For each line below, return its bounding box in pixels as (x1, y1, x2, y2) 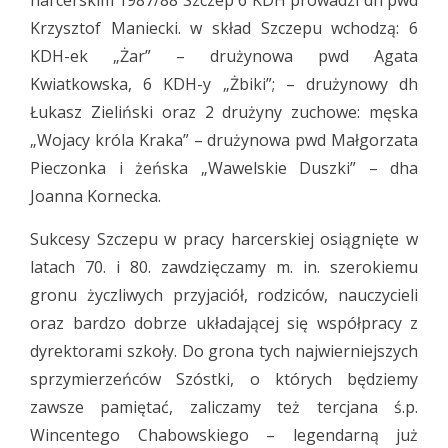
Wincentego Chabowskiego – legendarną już (30, 424, 418, 446)
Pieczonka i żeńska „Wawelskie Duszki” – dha (30, 157, 418, 179)
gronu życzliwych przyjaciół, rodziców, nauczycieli (30, 284, 418, 306)
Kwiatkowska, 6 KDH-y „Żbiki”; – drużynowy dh (30, 73, 418, 95)
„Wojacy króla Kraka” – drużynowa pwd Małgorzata (30, 129, 418, 151)
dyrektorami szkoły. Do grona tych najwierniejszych (30, 340, 418, 362)
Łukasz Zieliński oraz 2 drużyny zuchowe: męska (30, 101, 418, 123)
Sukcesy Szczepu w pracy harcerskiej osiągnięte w (30, 228, 418, 250)
